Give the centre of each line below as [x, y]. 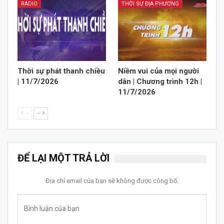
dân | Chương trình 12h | [160, 82]
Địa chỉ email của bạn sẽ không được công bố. [112, 181]
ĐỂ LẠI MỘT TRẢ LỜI [63, 158]
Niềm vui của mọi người [158, 71]
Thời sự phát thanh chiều [61, 71]
